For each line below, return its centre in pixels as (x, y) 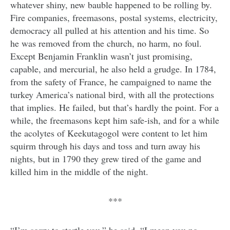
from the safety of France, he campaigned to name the (111, 82)
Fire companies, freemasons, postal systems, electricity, (114, 18)
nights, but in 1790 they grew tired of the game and (106, 159)
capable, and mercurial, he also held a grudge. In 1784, (113, 69)
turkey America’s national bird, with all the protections (112, 95)
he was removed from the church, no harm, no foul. (106, 43)
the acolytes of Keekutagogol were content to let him (109, 133)
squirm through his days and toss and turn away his (105, 146)
